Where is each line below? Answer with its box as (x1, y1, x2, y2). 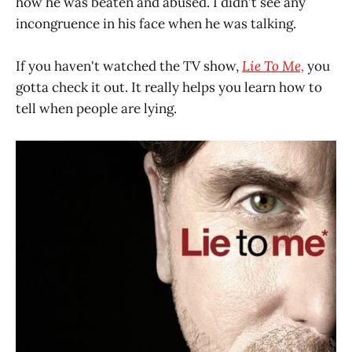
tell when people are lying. (16, 100, 177, 118)
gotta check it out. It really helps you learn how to (16, 79, 322, 97)
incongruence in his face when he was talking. (16, 14, 296, 32)
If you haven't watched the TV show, (16, 57, 242, 75)
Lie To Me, (242, 57, 304, 75)
